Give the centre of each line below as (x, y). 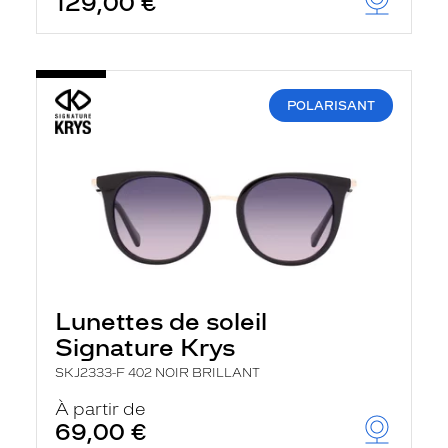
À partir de (100, 409)
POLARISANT (331, 105)
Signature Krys (145, 347)
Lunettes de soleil (161, 321)
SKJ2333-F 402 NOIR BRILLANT (157, 373)
